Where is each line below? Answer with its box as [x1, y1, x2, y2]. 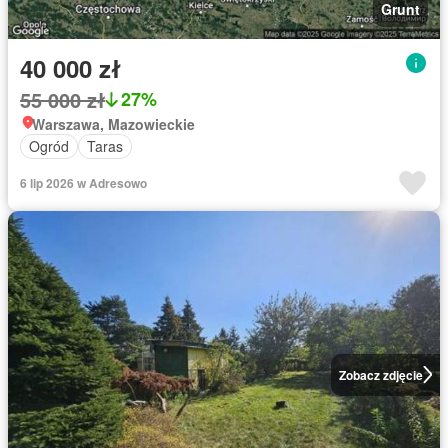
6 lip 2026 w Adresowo [20, 173, 147, 192]
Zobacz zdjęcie [338, 365, 423, 384]
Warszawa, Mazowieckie [32, 113, 195, 134]
